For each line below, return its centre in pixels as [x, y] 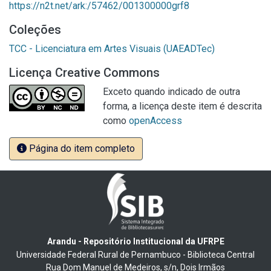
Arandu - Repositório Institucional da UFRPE [135, 241]
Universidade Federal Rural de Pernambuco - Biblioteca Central [135, 254]
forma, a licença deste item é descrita [182, 106]
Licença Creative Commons [84, 73]
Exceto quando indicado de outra [171, 92]
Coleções [35, 30]
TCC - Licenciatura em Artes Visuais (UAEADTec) [112, 49]
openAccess [155, 121]
